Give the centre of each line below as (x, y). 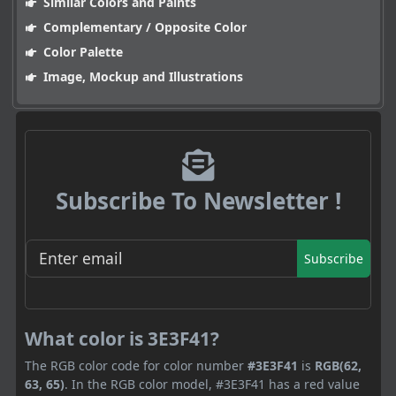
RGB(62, (338, 365)
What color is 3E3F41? (122, 338)
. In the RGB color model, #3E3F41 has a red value (212, 384)
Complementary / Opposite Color (143, 27)
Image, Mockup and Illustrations (141, 77)
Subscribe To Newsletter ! (198, 201)
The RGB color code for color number (136, 365)
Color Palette (81, 52)
